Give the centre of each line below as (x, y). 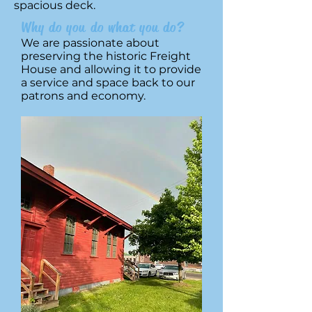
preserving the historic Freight (106, 56)
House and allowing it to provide (111, 69)
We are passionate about (90, 43)
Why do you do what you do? (103, 28)
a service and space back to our (108, 83)
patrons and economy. (85, 96)
